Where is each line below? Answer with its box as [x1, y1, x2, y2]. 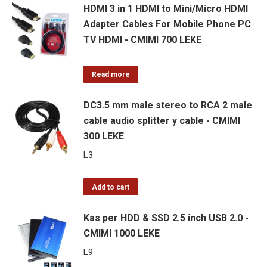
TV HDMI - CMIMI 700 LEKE [83, 34, 201, 45]
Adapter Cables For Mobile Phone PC [83, 18, 251, 30]
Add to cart [92, 183, 129, 191]
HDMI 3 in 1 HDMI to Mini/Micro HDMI [83, 3, 248, 14]
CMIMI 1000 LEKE [83, 228, 160, 239]
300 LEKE [83, 131, 124, 142]
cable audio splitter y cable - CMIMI [83, 115, 240, 126]
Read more [92, 70, 130, 79]
